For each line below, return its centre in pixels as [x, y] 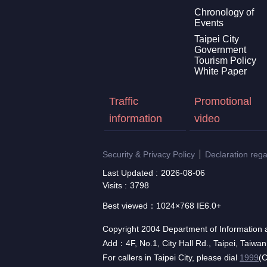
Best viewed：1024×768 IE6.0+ [162, 206]
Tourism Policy [225, 60]
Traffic [124, 101]
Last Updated [128, 173]
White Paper [220, 71]
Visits [112, 185]
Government [220, 49]
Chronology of [224, 12]
